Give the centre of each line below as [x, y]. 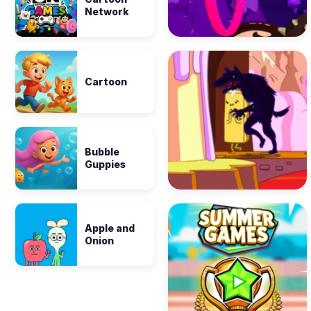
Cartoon [106, 82]
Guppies [105, 164]
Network [107, 11]
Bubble [102, 152]
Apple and [110, 228]
